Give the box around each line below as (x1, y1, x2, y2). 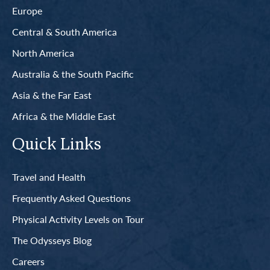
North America (12, 45, 74, 60)
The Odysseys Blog (12, 233, 92, 247)
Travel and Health (12, 169, 86, 184)
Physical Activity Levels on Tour (12, 212, 144, 226)
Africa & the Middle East (12, 108, 116, 123)
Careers (12, 254, 45, 268)
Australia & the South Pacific (12, 66, 134, 81)
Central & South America (12, 24, 117, 39)
